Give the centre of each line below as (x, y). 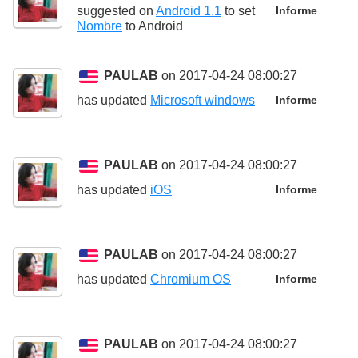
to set (238, 10)
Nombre (99, 26)
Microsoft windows (203, 100)
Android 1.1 (189, 10)
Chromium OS (191, 279)
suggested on (116, 10)
